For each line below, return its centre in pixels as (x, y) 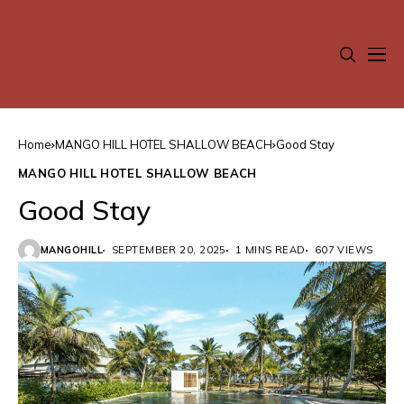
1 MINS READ (270, 250)
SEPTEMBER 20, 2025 (169, 250)
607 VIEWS (344, 250)
